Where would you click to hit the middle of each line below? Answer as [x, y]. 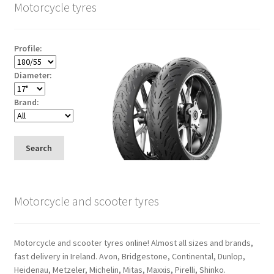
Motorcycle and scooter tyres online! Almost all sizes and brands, [133, 243]
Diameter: [33, 76]
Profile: [28, 49]
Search [39, 148]
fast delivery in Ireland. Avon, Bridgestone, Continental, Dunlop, [129, 257]
